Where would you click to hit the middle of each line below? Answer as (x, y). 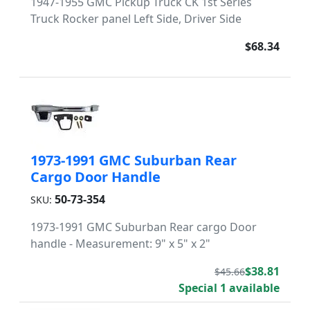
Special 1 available (229, 288)
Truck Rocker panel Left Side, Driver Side (136, 19)
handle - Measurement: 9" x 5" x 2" (120, 244)
